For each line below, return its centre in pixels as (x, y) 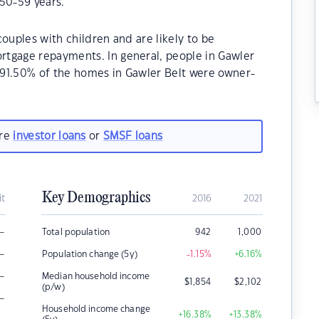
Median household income (96, 276)
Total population (76, 232)
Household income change (96, 309)
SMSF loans (133, 136)
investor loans (49, 136)
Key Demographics (96, 198)
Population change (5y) (90, 254)
